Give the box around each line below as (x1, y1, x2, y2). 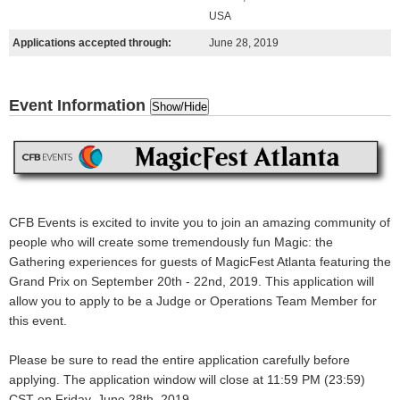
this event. (9, 313, 67, 329)
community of (311, 215, 390, 230)
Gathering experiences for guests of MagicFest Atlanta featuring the (9, 254, 391, 270)
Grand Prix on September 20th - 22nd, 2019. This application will (9, 274, 374, 289)
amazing (262, 215, 311, 230)
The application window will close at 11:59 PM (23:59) (63, 372, 365, 387)
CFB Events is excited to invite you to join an (9, 215, 262, 230)
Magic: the (271, 235, 333, 250)
